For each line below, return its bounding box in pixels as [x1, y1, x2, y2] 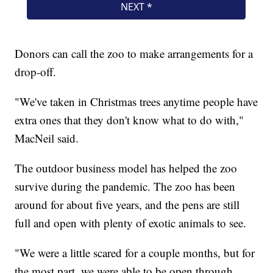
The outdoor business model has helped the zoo [15, 160, 238, 175]
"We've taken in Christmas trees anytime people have [15, 93, 258, 109]
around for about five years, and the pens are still [15, 196, 240, 212]
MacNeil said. [15, 130, 79, 146]
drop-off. [15, 63, 57, 79]
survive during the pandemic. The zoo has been [15, 178, 236, 194]
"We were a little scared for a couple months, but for [15, 244, 255, 260]
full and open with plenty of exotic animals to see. [15, 214, 247, 230]
